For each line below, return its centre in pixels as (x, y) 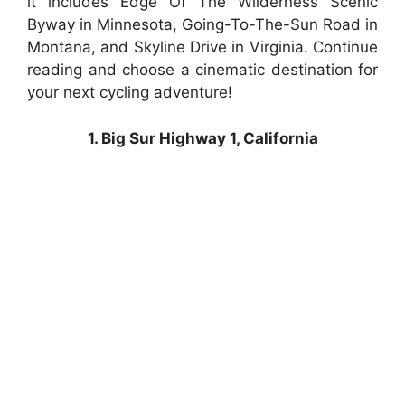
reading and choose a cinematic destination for (202, 70)
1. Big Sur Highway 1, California (202, 138)
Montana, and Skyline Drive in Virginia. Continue (202, 47)
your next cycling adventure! (130, 93)
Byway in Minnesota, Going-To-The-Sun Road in (202, 25)
